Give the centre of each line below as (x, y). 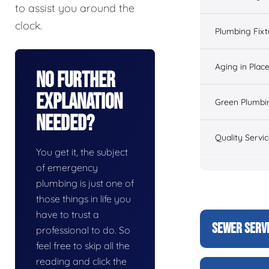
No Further (76, 81)
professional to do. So (83, 230)
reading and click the (81, 261)
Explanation (79, 103)
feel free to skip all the (83, 246)
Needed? (65, 124)
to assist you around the (75, 8)
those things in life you (83, 199)
